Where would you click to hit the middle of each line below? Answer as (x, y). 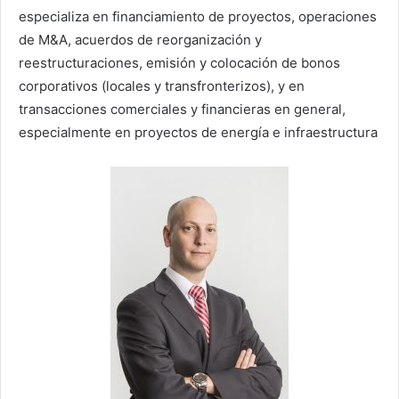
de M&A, (45, 40)
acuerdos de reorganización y (168, 40)
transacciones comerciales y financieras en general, (182, 110)
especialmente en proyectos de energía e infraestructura (198, 133)
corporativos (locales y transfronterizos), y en (162, 86)
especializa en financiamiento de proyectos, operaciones (198, 17)
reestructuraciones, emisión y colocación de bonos (179, 63)
